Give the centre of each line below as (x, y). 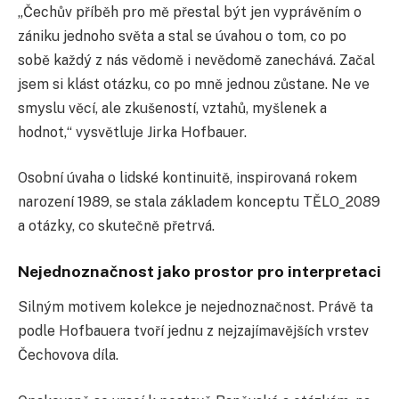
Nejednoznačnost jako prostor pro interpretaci (199, 271)
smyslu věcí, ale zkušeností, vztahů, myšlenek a (172, 108)
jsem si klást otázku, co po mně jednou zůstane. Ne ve (194, 84)
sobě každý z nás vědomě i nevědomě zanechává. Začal (196, 60)
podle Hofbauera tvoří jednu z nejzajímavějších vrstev (193, 331)
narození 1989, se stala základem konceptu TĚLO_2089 (199, 202)
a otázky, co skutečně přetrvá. (116, 226)
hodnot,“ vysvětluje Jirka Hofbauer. (132, 132)
